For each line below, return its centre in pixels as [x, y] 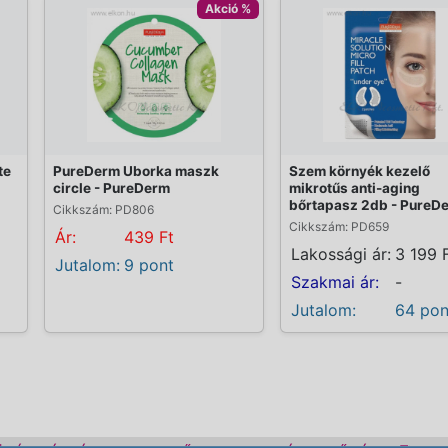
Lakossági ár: [341, 253]
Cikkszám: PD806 [103, 209]
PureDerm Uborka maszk [136, 170]
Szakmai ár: [335, 281]
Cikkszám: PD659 [339, 226]
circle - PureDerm [111, 187]
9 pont [149, 264]
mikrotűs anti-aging [354, 187]
